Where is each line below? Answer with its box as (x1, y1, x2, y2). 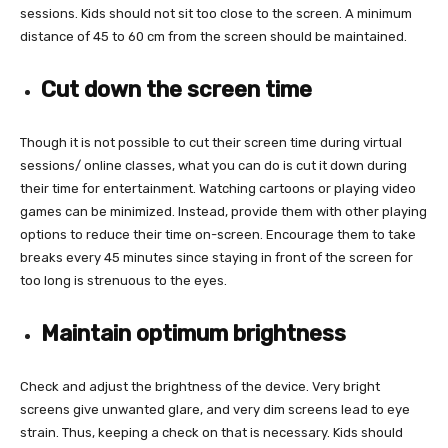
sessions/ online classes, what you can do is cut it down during (20, 157, 407, 173)
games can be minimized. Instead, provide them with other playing (20, 203, 427, 219)
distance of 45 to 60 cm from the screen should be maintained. (20, 28, 407, 44)
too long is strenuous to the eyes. (20, 272, 227, 288)
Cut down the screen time (41, 75, 312, 103)
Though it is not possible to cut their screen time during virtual (20, 134, 402, 150)
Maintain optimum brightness (41, 319, 346, 347)
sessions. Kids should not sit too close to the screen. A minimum (20, 5, 412, 21)
